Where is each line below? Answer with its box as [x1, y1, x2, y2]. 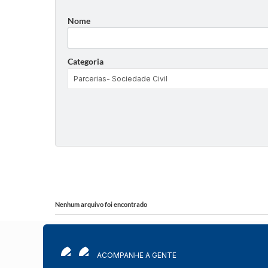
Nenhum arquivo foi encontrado [55, 200, 147, 208]
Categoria [68, 56, 103, 67]
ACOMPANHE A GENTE [97, 251, 176, 260]
